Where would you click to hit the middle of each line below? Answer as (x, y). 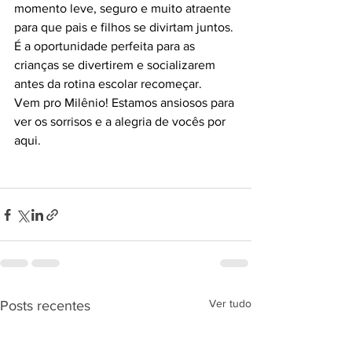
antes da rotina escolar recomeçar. (108, 84)
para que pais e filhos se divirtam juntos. (125, 27)
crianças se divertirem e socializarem (116, 65)
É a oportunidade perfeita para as (106, 46)
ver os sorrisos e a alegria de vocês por (121, 122)
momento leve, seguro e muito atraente (124, 9)
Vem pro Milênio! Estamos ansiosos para (126, 103)
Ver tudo (230, 304)
